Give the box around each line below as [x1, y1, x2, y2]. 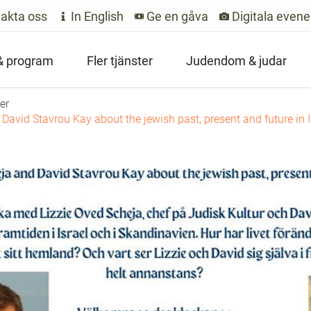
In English [67, 9, 124, 24]
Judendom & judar [186, 53, 287, 68]
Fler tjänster [87, 53, 153, 68]
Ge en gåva [144, 9, 208, 24]
